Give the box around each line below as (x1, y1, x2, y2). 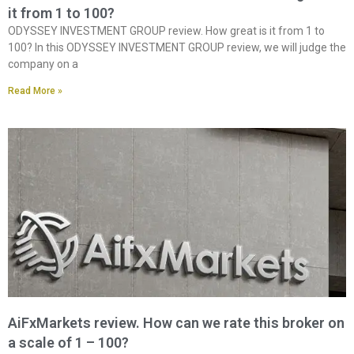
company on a (8, 57, 78, 70)
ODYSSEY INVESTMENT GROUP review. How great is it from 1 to (8, 24, 325, 37)
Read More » (8, 85, 62, 96)
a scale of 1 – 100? (8, 333, 129, 351)
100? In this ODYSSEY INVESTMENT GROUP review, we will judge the (8, 40, 346, 54)
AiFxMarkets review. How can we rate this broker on (8, 314, 345, 331)
